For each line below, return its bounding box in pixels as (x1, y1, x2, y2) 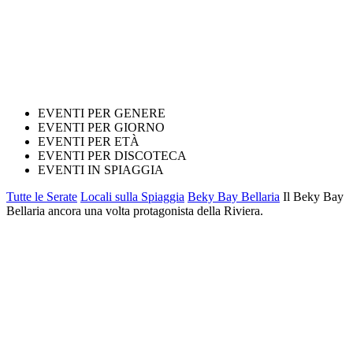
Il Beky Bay (283, 190, 344, 203)
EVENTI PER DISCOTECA (38, 149, 187, 162)
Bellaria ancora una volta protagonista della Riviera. (6, 204, 263, 217)
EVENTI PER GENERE (38, 106, 165, 120)
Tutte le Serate (6, 190, 77, 203)
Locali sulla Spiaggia (80, 190, 184, 203)
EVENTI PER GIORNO (38, 121, 165, 134)
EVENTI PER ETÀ (38, 135, 139, 148)
